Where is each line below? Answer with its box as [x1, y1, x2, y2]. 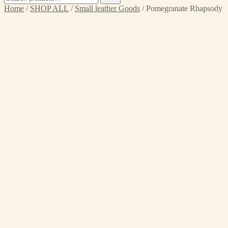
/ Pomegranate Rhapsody [140, 4, 222, 13]
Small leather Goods [75, 4, 140, 13]
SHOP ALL [30, 4, 69, 13]
